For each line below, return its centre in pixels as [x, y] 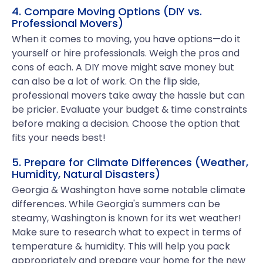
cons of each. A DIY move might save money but [123, 67]
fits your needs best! [59, 138]
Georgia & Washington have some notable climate [129, 190]
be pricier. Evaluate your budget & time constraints [129, 109]
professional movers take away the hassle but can [128, 95]
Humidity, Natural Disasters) [86, 174]
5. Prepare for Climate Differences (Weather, [130, 162]
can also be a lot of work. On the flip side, [106, 81]
